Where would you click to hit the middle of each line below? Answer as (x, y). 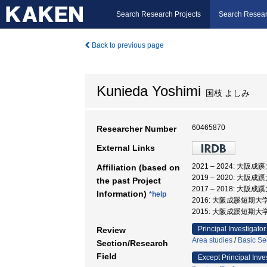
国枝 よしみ (225, 93)
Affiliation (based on (138, 167)
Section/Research (132, 243)
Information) (123, 194)
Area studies (212, 240)
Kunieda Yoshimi (149, 91)
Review (111, 230)
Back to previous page (127, 45)
